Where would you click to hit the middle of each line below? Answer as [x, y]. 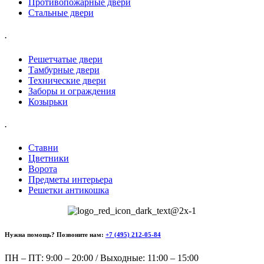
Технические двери [67, 80]
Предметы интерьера [70, 179]
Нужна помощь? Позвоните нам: [55, 235]
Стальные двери [61, 13]
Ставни [43, 147]
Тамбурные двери [64, 70]
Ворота [43, 169]
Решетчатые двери [65, 59]
